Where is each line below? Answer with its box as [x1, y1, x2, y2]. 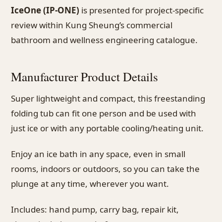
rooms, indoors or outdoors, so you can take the [11, 163, 200, 175]
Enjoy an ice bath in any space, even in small [11, 148, 185, 160]
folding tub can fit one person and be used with [11, 108, 196, 119]
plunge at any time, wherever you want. [11, 178, 169, 190]
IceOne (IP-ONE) [11, 4, 79, 16]
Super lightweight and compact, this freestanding [11, 93, 205, 105]
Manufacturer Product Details [11, 68, 158, 85]
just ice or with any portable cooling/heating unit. [11, 122, 204, 134]
